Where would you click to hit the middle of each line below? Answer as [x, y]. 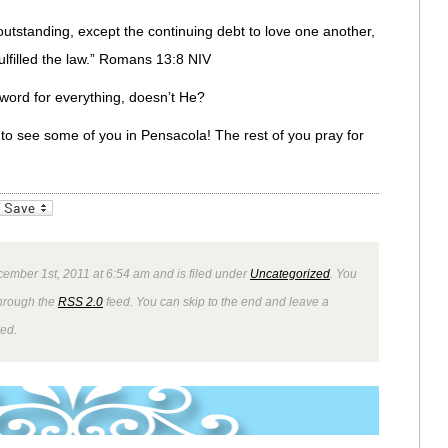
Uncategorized [290, 273]
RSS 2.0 [80, 301]
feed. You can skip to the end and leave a [216, 301]
